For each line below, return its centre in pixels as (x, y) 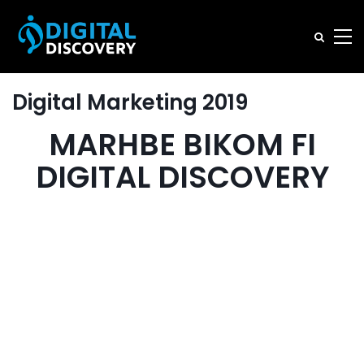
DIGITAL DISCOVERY (182, 177)
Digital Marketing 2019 (130, 102)
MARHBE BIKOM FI (182, 145)
